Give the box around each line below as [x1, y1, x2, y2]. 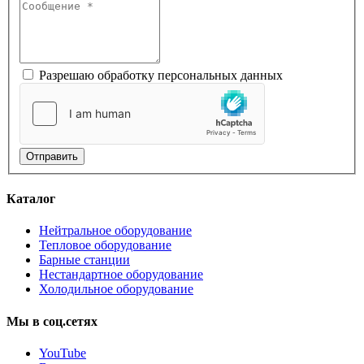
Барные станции [39, 253, 130, 267]
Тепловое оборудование [39, 238, 171, 253]
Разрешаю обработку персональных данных [39, 67, 283, 82]
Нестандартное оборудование [39, 267, 203, 282]
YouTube [39, 345, 86, 360]
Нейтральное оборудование [39, 223, 192, 238]
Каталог [6, 192, 55, 206]
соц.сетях [43, 314, 97, 328]
